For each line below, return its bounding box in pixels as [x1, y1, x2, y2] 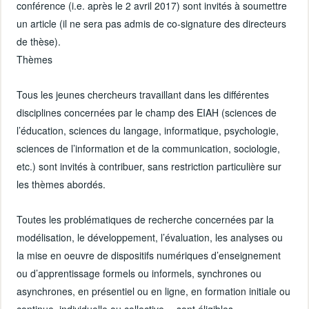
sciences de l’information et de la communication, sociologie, [17, 141, 281, 155]
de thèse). [17, 34, 61, 48]
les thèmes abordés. [17, 177, 106, 191]
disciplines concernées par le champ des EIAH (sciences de [17, 105, 277, 119]
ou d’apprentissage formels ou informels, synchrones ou [17, 266, 262, 281]
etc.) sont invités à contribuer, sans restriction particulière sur [17, 159, 282, 173]
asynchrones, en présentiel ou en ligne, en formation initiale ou [17, 284, 291, 299]
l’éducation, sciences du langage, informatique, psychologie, [17, 123, 279, 137]
